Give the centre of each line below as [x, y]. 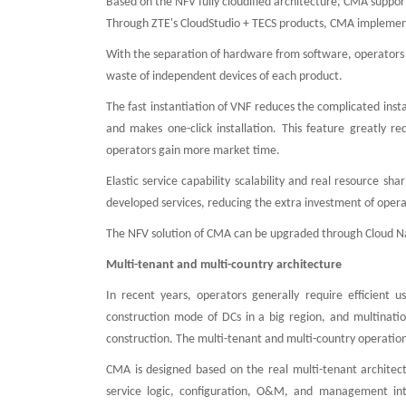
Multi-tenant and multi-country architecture [224, 265]
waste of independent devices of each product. [224, 77]
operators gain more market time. [193, 151]
